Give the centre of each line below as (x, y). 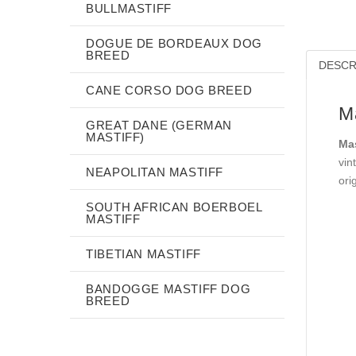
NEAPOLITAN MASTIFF (155, 172)
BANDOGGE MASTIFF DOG (168, 288)
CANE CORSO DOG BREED (169, 90)
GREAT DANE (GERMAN (159, 125)
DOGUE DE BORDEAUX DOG (174, 43)
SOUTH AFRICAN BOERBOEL (174, 207)
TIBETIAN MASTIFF (143, 253)
